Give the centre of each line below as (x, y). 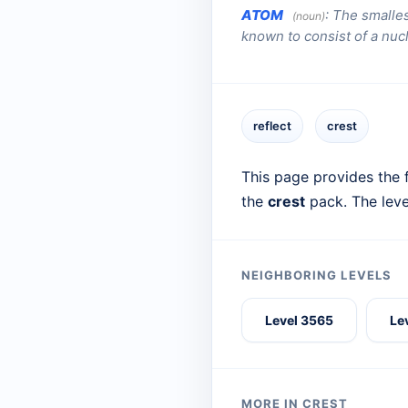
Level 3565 (300, 321)
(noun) (309, 16)
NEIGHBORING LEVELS (316, 275)
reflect (272, 126)
